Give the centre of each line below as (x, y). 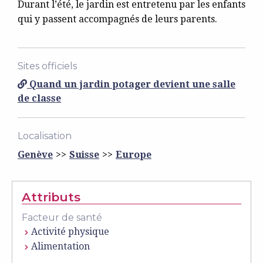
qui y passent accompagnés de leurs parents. (117, 19)
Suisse (84, 155)
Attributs (51, 197)
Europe (134, 155)
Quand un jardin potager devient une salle (131, 84)
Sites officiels (47, 66)
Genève (35, 155)
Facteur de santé (62, 218)
